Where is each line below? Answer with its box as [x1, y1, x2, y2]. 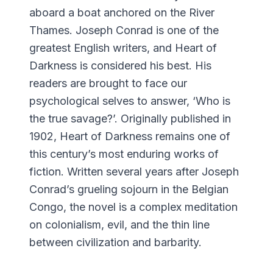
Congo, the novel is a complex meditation [29, 200, 238, 213]
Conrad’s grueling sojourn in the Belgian [29, 182, 229, 196]
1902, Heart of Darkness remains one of [29, 129, 230, 143]
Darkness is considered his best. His [29, 58, 211, 72]
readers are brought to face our [29, 76, 187, 90]
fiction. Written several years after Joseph [29, 165, 239, 178]
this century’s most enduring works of [29, 147, 219, 160]
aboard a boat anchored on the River [29, 5, 214, 19]
